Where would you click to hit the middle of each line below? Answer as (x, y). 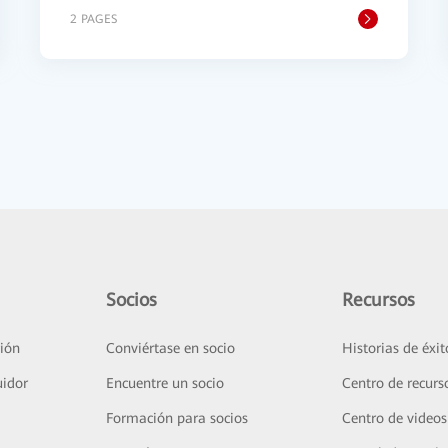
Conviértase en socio (170, 348)
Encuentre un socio (164, 383)
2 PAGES (93, 19)
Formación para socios (176, 418)
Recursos (379, 299)
